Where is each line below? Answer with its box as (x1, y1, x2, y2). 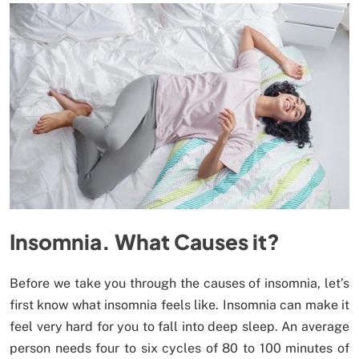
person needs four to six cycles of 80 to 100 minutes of (10, 341, 349, 357)
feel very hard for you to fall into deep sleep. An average (10, 319, 349, 335)
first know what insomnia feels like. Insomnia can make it (10, 297, 349, 313)
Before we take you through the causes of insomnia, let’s (10, 276, 349, 292)
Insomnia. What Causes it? (10, 228, 280, 256)
